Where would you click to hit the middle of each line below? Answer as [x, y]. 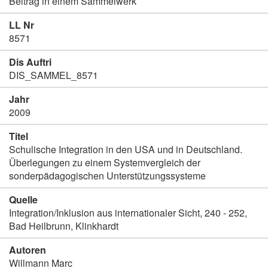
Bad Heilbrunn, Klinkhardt [64, 226]
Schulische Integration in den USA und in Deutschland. [126, 149]
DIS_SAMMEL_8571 [54, 75]
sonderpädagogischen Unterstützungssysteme [107, 176]
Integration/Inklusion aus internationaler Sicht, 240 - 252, [128, 213]
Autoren [28, 250]
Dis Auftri [30, 62]
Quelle [23, 200]
